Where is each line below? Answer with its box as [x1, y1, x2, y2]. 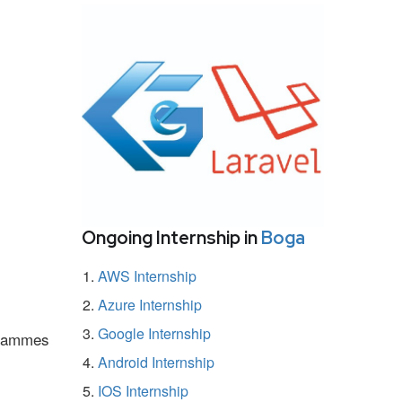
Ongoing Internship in [82, 225, 261, 249]
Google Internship [98, 322, 211, 344]
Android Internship [98, 351, 214, 372]
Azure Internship [98, 293, 202, 315]
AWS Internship [98, 265, 197, 286]
